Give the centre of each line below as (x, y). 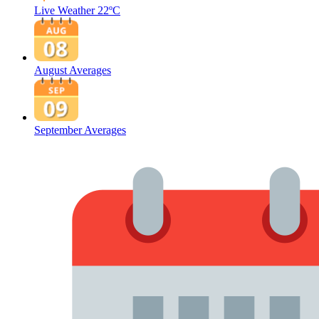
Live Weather (64, 10)
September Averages (80, 130)
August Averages (73, 70)
